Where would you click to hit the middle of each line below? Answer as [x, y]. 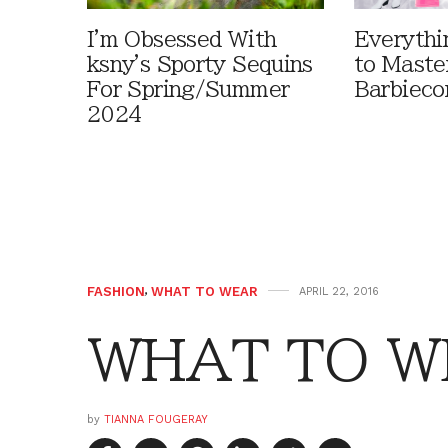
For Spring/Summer [188, 90]
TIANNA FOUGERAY [156, 420]
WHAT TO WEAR [204, 292]
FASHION [116, 292]
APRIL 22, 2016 [339, 292]
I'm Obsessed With [182, 40]
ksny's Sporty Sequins [200, 65]
